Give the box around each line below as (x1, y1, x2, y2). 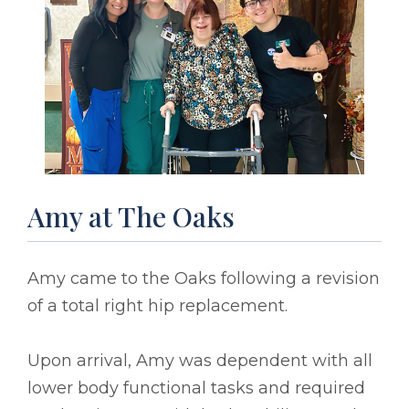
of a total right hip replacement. (27, 296, 288, 317)
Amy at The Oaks (27, 198, 235, 236)
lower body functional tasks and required (27, 378, 365, 399)
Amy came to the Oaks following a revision (27, 268, 380, 289)
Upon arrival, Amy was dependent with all (27, 351, 372, 372)
